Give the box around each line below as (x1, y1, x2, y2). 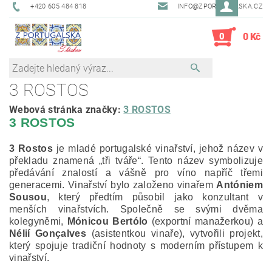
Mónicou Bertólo (67, 216, 148, 226)
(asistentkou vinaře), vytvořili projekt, (86, 228, 263, 239)
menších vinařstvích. (9, 204, 109, 214)
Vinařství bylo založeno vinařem (67, 180, 217, 190)
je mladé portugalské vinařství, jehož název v (53, 143, 263, 154)
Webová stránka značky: (9, 104, 124, 115)
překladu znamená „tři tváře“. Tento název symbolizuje (9, 155, 263, 166)
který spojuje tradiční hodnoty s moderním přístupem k (9, 240, 263, 251)
